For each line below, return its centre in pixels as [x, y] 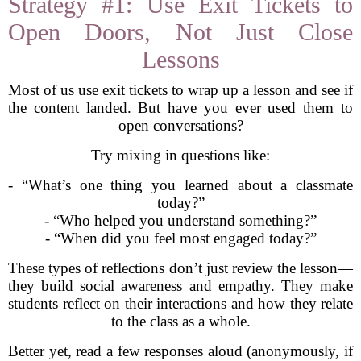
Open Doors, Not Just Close [180, 32]
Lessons [180, 59]
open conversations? [180, 125]
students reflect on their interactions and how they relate [180, 303]
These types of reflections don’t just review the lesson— [180, 268]
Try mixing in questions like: [180, 155]
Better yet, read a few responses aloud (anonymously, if [180, 351]
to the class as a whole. [180, 321]
